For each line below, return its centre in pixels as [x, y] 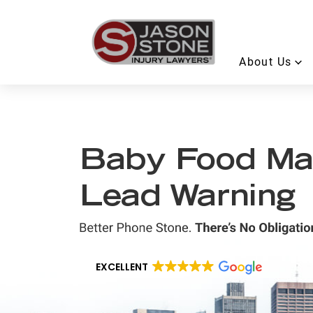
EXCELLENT [122, 267]
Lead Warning [188, 198]
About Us [265, 62]
